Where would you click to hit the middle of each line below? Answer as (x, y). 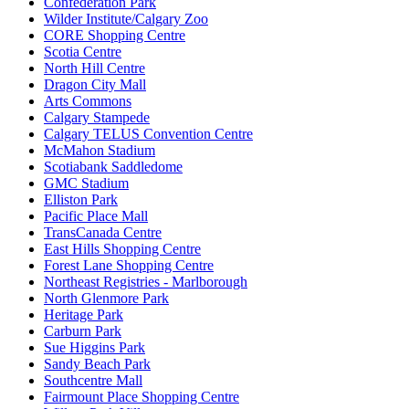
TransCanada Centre (103, 233)
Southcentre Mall (93, 381)
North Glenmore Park (106, 299)
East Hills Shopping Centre (122, 249)
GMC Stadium (86, 184)
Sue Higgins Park (94, 348)
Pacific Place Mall (96, 216)
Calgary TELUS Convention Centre (148, 134)
